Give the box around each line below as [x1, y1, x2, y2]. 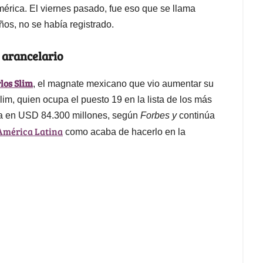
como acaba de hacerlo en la [63, 126, 186, 137]
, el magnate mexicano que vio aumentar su [33, 78, 214, 89]
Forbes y [140, 110, 179, 120]
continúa [179, 110, 215, 120]
